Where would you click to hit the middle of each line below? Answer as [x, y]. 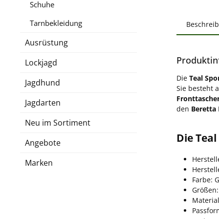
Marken [39, 163]
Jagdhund [43, 82]
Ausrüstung [46, 42]
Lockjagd [41, 62]
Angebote [43, 142]
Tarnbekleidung [56, 23]
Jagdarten [43, 102]
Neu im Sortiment [58, 122]
